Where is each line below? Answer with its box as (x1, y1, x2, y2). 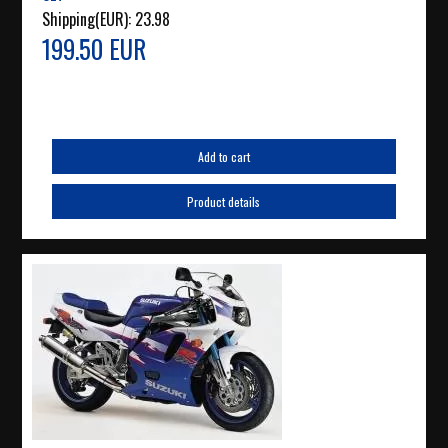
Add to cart (197, 148, 250, 166)
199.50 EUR (42, 30, 147, 68)
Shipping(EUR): (42, 7, 136, 32)
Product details (187, 193, 261, 211)
